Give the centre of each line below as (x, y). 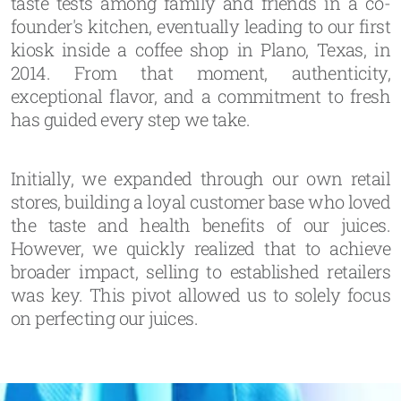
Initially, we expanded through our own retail (200, 178)
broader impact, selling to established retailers (200, 271)
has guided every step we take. (130, 119)
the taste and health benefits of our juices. (200, 225)
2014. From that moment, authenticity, (200, 73)
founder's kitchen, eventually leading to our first (200, 26)
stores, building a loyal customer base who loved (200, 201)
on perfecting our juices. (104, 318)
